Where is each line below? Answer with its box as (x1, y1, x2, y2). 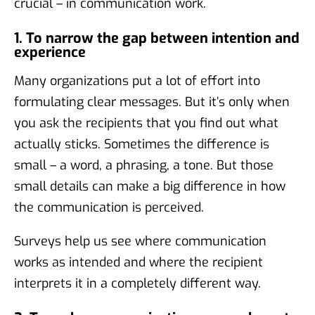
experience (14, 42, 86, 62)
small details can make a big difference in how (14, 177, 285, 195)
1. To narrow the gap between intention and (14, 28, 300, 48)
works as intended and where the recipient (14, 253, 263, 271)
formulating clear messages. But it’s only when (14, 93, 290, 110)
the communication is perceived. (14, 198, 204, 216)
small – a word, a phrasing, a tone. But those (14, 156, 274, 174)
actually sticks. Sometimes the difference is (14, 135, 269, 153)
